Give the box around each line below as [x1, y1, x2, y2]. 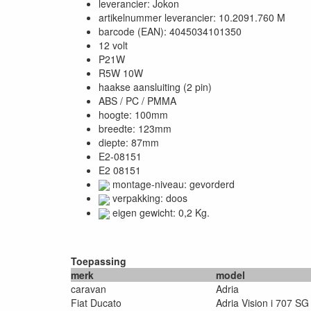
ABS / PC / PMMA [99, 94, 176, 108]
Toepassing [71, 253, 126, 268]
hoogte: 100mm [99, 108, 168, 121]
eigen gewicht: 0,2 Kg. [110, 205, 210, 219]
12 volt [99, 38, 128, 52]
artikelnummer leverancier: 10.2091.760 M [99, 10, 285, 24]
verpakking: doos [110, 191, 187, 205]
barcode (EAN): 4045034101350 [99, 24, 242, 38]
